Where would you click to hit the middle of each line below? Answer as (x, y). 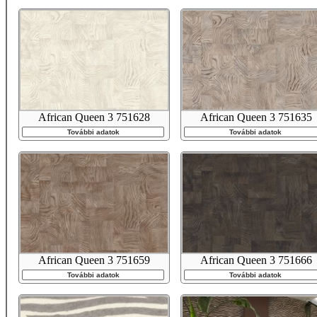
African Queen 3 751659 (94, 260)
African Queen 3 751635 (256, 117)
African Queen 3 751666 (256, 260)
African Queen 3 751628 (94, 117)
